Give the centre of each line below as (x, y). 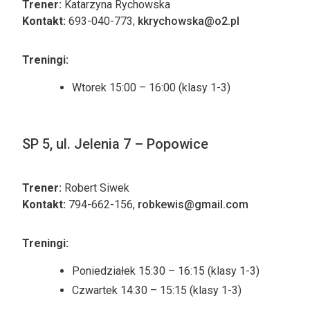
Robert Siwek (95, 188)
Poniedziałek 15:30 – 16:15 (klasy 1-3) (166, 271)
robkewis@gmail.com (193, 204)
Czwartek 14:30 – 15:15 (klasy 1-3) (157, 290)
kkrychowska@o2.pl (189, 21)
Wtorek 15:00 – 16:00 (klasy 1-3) (151, 88)
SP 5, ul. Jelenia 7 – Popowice (115, 144)
